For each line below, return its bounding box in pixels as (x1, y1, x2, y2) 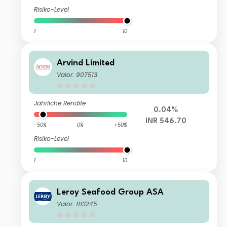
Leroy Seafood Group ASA (57, 188, 164, 197)
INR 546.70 (145, 118, 187, 126)
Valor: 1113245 (57, 200, 98, 209)
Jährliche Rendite (34, 99, 86, 108)
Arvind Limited (57, 59, 115, 68)
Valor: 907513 (57, 70, 98, 80)
